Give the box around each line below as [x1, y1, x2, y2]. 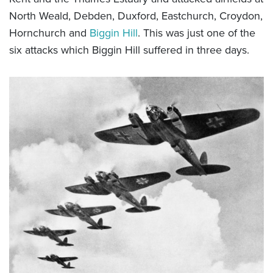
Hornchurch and [9, 24, 90, 41]
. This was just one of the [138, 24, 255, 41]
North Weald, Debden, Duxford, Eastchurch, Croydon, [9, 7, 263, 24]
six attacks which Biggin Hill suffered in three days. [9, 41, 249, 58]
